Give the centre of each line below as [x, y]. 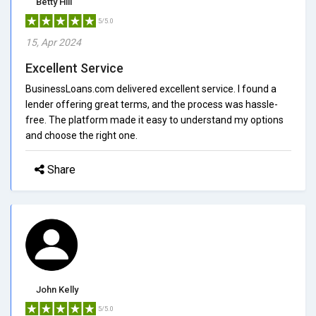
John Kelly [57, 289]
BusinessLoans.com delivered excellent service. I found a [151, 89]
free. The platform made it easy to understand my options [154, 120]
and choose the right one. [81, 135]
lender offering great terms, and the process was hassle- [152, 104]
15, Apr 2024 [53, 42]
